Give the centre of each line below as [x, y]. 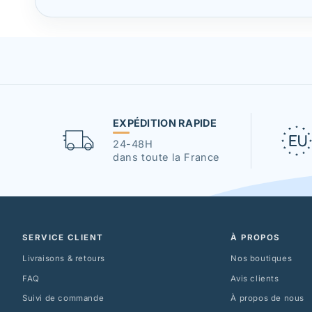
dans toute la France [166, 157]
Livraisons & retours [64, 258]
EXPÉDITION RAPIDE [165, 123]
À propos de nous [268, 298]
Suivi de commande [63, 298]
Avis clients [255, 278]
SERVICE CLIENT [63, 237]
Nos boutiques [262, 258]
